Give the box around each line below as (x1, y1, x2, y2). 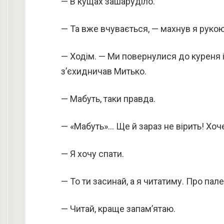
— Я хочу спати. (61, 148, 124, 159)
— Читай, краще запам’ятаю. (61, 203, 175, 214)
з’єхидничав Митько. (61, 66, 146, 76)
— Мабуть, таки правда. (61, 93, 155, 104)
